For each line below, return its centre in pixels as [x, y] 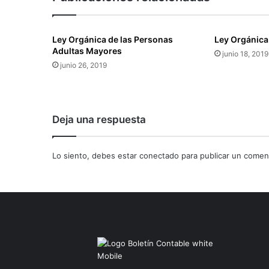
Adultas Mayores [87, 51]
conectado [159, 156]
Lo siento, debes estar [96, 156]
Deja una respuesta [99, 120]
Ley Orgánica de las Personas [113, 40]
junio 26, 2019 [83, 65]
